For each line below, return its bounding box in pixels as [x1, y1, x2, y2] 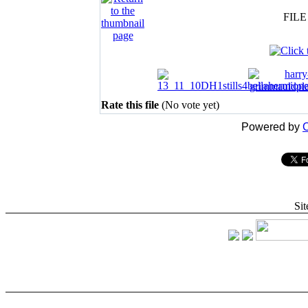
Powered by [241, 121, 302, 133]
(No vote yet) [162, 99, 219, 111]
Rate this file [101, 99, 162, 111]
